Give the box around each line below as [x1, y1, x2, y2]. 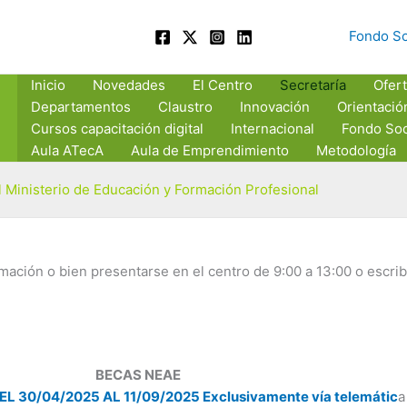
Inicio [31, 75, 65, 94]
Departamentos [31, 97, 131, 115]
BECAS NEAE [95, 365, 181, 383]
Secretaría [280, 75, 346, 94]
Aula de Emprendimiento [131, 141, 289, 159]
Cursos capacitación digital [31, 119, 203, 137]
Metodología [316, 141, 396, 159]
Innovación [240, 97, 310, 115]
